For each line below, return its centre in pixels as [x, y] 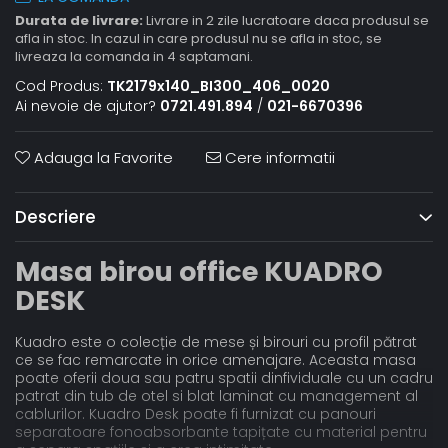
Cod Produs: [59, 86]
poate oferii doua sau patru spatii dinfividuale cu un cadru [224, 378]
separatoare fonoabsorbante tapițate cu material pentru [221, 432]
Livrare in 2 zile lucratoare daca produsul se [286, 21]
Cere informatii [278, 158]
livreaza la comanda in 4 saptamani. [134, 57]
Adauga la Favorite [101, 158]
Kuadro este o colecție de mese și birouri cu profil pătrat [216, 342]
